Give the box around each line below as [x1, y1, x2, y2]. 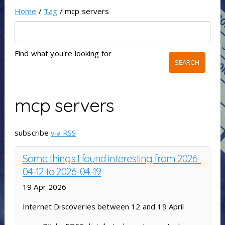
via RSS [51, 128, 76, 138]
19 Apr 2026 [22, 182, 67, 192]
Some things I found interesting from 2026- [22, 152, 201, 165]
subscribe [14, 128, 51, 138]
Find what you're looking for [14, 48, 112, 59]
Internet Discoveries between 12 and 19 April [22, 201, 184, 212]
